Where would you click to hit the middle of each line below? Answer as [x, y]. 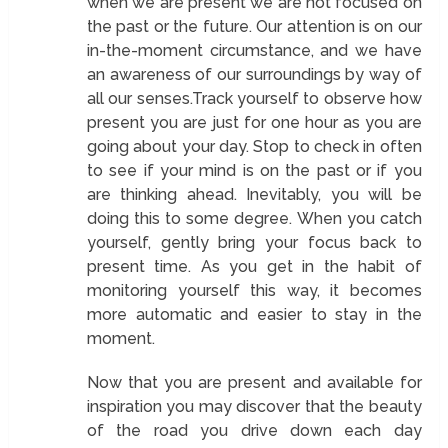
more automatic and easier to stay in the [254, 314]
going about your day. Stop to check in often [254, 146]
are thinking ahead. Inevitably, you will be [254, 194]
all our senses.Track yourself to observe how [254, 98]
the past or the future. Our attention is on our [254, 26]
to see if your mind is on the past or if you [254, 170]
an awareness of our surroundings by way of [254, 74]
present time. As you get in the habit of [254, 266]
